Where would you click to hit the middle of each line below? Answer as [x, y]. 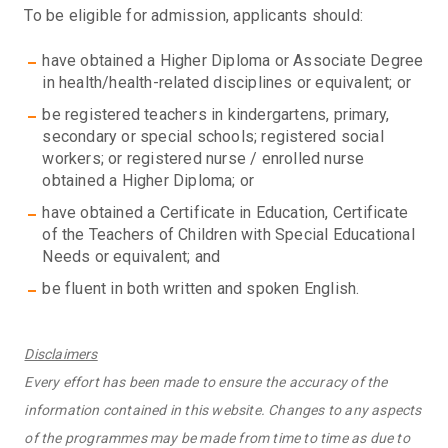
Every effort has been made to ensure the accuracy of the [206, 382]
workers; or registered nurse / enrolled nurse [203, 159]
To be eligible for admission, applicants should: [194, 16]
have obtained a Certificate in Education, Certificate [225, 213]
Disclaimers [61, 354]
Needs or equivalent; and [131, 257]
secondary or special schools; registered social [213, 137]
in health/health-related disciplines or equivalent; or [227, 83]
